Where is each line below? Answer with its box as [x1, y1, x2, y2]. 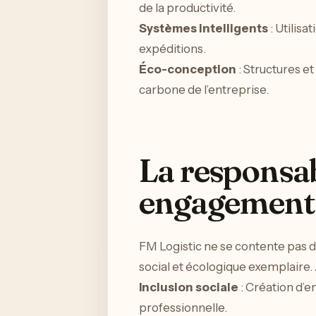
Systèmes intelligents [139, 20, 268, 35]
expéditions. [139, 41, 206, 56]
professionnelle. [139, 300, 227, 315]
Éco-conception [139, 61, 236, 76]
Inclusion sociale [139, 279, 238, 294]
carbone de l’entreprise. [139, 82, 269, 97]
